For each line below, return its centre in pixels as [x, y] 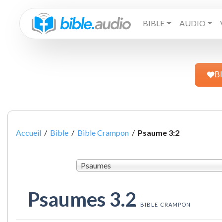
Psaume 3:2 [159, 132]
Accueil [28, 132]
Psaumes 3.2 [84, 199]
